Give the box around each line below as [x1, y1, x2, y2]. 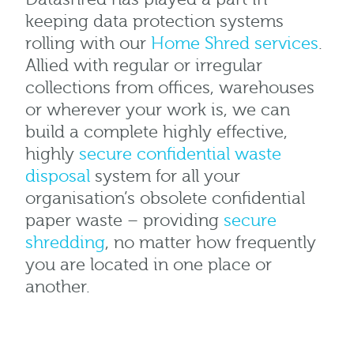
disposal [25, 167, 90, 187]
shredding [25, 233, 105, 254]
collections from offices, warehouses [25, 78, 314, 99]
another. [25, 277, 90, 298]
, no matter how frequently [105, 233, 316, 254]
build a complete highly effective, [25, 122, 288, 143]
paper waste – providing [25, 211, 224, 232]
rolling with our [25, 34, 151, 55]
